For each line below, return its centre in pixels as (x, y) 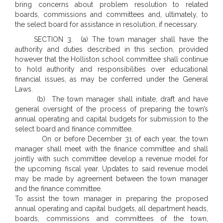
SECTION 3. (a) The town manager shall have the (121, 39)
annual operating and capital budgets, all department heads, (111, 209)
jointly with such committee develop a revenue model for (111, 159)
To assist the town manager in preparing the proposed (111, 199)
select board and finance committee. (74, 129)
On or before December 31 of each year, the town (111, 139)
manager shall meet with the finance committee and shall (111, 149)
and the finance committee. (58, 189)
